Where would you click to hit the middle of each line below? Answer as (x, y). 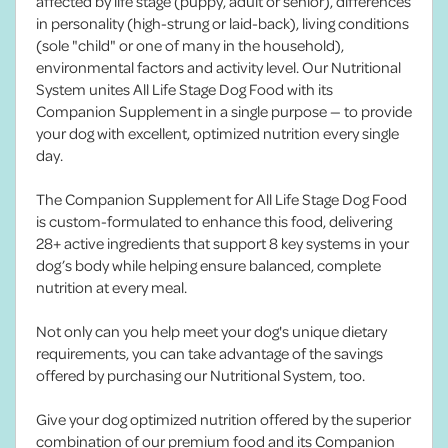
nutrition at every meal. (111, 286)
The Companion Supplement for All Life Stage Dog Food (221, 198)
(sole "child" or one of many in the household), (190, 44)
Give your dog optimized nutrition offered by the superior (223, 418)
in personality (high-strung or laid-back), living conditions (222, 22)
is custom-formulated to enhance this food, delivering (214, 220)
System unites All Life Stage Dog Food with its (184, 88)
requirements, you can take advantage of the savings (209, 352)
